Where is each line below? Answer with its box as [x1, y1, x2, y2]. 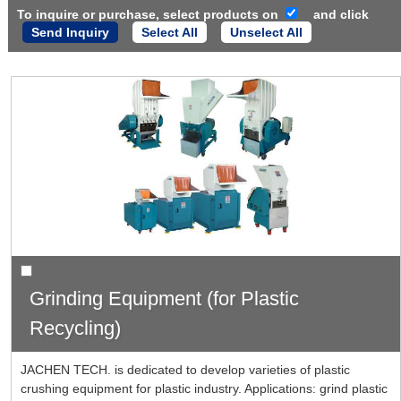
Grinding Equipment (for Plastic [29, 287, 299, 311]
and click [312, 7, 369, 22]
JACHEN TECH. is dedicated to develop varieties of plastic [20, 363, 350, 378]
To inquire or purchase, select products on [16, 7, 286, 22]
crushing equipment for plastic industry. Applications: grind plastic [20, 381, 388, 397]
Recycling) [29, 317, 121, 340]
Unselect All [229, 25, 303, 40]
